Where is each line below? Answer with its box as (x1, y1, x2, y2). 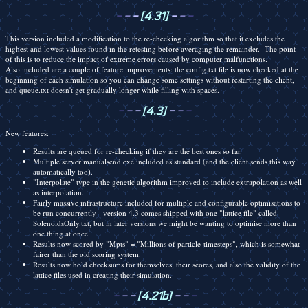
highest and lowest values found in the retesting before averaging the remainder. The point (5, 43, 296, 54)
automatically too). (33, 166, 93, 177)
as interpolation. (33, 186, 84, 197)
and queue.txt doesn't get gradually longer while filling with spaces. (5, 84, 219, 95)
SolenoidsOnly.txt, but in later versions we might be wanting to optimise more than (33, 217, 296, 228)
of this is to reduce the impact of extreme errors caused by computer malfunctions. (5, 53, 267, 64)
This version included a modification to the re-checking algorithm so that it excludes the (5, 32, 285, 43)
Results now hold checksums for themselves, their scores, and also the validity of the (33, 258, 300, 269)
